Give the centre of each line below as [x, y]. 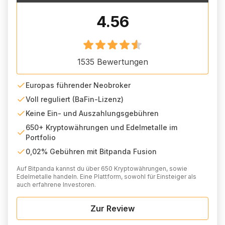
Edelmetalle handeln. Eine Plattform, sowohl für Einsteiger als [106, 177]
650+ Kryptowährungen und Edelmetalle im [101, 127]
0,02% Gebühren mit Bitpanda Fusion [91, 151]
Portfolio [41, 137]
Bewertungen [121, 62]
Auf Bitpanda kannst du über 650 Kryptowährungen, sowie [102, 168]
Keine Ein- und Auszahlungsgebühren [92, 113]
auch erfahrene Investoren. [56, 185]
